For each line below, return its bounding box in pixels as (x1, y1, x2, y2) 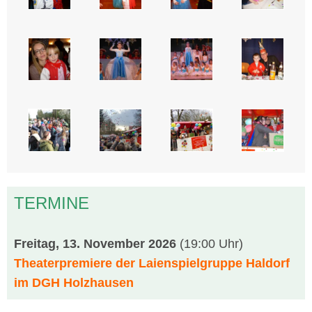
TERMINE (14, 194, 89, 212)
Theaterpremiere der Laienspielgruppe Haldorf (14, 256, 290, 270)
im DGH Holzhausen (14, 276, 134, 290)
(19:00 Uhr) (180, 237, 243, 251)
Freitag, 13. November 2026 (14, 237, 180, 251)
